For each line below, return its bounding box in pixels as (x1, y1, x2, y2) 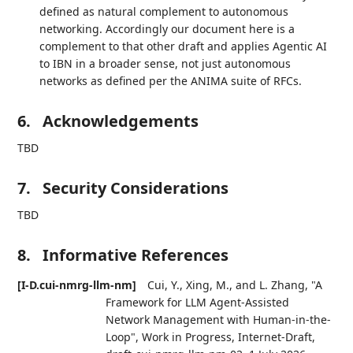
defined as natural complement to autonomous (39, 4, 289, 20)
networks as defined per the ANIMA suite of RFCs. (39, 73, 303, 89)
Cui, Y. (147, 277, 180, 293)
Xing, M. (186, 277, 230, 293)
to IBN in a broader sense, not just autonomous (39, 56, 292, 72)
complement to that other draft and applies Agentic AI (39, 39, 328, 54)
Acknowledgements (43, 110, 199, 132)
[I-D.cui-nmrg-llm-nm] (17, 277, 137, 293)
